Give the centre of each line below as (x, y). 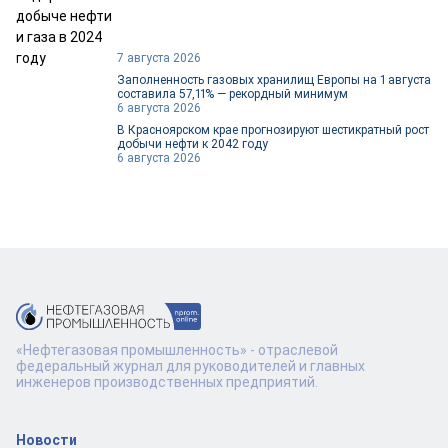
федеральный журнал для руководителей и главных (190, 366)
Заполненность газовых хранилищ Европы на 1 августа (274, 80)
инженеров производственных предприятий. (167, 382)
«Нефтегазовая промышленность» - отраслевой (177, 350)
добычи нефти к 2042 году (192, 144)
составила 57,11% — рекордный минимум (232, 94)
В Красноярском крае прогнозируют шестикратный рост (273, 130)
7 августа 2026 (159, 58)
